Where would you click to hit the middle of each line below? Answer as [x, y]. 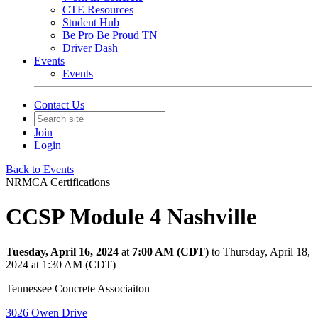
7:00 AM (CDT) [170, 251]
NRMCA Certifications [58, 182]
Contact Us [59, 105]
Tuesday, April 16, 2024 [62, 251]
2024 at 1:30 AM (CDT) [61, 264]
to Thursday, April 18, [261, 251]
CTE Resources [98, 10]
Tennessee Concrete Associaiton [78, 288]
